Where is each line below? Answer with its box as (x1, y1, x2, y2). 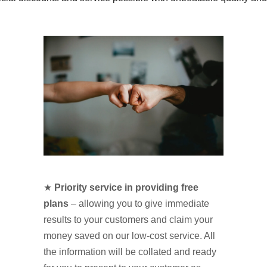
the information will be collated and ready (44, 246, 217, 257)
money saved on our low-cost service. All (44, 230, 216, 241)
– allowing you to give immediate (69, 198, 210, 209)
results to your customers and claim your (44, 214, 213, 225)
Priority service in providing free (54, 182, 199, 193)
